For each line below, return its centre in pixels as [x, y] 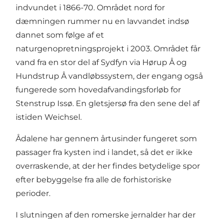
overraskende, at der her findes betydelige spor [108, 166]
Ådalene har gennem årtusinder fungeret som [106, 139]
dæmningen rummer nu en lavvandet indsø [102, 22]
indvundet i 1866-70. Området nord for [90, 8]
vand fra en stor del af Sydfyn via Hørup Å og [101, 63]
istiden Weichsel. [49, 117]
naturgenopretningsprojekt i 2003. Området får [108, 49]
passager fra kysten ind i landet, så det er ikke [104, 153]
